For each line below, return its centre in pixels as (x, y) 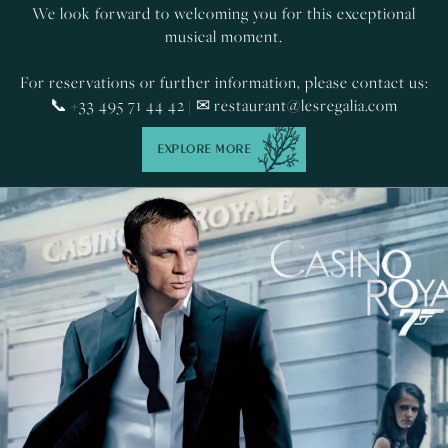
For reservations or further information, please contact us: (224, 82)
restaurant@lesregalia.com (306, 105)
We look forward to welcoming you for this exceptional (224, 13)
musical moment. (224, 36)
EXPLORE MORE (204, 149)
